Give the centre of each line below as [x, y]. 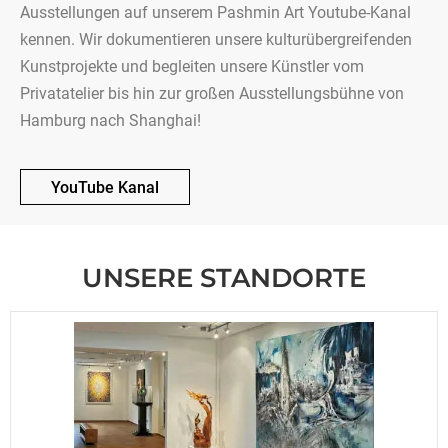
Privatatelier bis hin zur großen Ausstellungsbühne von [212, 94]
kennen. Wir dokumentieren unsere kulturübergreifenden [216, 40]
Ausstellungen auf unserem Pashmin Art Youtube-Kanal [215, 13]
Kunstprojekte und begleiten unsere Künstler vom [192, 67]
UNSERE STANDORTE [224, 277]
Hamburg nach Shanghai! [110, 121]
